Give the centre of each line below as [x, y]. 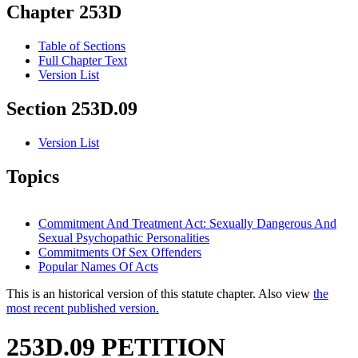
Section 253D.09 [72, 109]
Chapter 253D [64, 12]
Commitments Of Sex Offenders [120, 252]
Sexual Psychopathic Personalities [124, 237]
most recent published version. [83, 308]
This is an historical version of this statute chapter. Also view [160, 293]
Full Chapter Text [83, 61]
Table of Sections [82, 46]
